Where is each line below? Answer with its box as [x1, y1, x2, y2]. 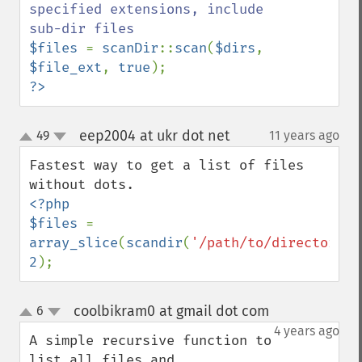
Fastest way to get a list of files [29, 157, 304, 174]
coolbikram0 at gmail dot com [73, 302, 269, 320]
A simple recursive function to [29, 332, 271, 349]
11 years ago [269, 128, 339, 143]
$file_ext [29, 59, 102, 76]
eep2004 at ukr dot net [78, 127, 229, 145]
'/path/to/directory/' [191, 234, 360, 251]
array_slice [29, 234, 118, 251]
